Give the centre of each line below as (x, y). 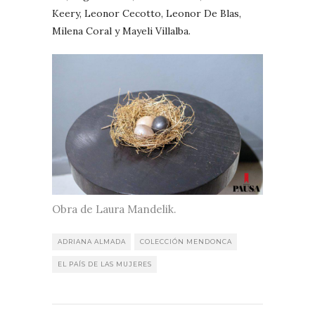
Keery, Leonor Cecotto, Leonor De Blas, (147, 13)
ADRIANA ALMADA (92, 242)
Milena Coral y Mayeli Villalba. (121, 31)
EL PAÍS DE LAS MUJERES (105, 264)
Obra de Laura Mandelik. (114, 210)
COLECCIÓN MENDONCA (186, 242)
